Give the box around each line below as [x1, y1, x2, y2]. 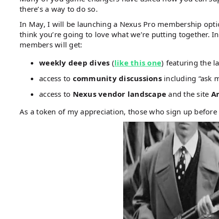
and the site [168, 88, 209, 99]
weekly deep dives [39, 57, 112, 67]
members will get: [20, 39, 83, 49]
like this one [114, 57, 161, 67]
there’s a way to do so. [20, 3, 98, 14]
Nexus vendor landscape [72, 88, 169, 99]
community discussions [72, 73, 162, 83]
